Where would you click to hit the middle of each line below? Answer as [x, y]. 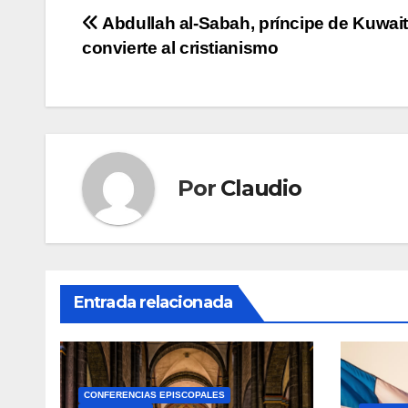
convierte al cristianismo [180, 47]
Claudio [261, 189]
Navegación [163, 29]
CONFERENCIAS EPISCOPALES [154, 394]
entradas [142, 104]
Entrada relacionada [153, 302]
